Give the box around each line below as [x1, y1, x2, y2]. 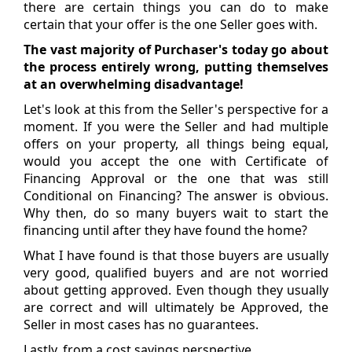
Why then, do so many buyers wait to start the [24, 203, 328, 222]
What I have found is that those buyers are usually [24, 246, 328, 264]
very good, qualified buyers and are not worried [24, 263, 328, 281]
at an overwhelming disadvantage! [24, 75, 244, 93]
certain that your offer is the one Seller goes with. [24, 15, 317, 33]
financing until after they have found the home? [24, 221, 307, 239]
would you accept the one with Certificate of [24, 152, 328, 170]
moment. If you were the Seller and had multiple [24, 117, 328, 135]
